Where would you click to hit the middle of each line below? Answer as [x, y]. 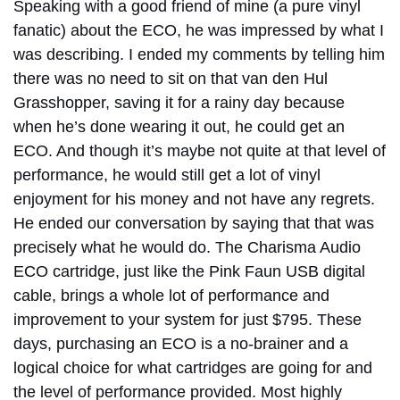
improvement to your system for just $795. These [187, 320]
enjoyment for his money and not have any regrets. [194, 200]
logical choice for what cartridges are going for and [193, 368]
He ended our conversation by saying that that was [194, 224]
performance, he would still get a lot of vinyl [167, 175]
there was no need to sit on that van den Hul [171, 79]
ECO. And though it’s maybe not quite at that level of [200, 151]
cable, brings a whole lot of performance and [171, 296]
